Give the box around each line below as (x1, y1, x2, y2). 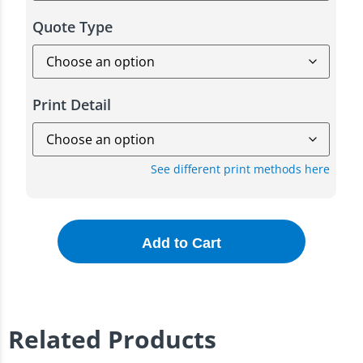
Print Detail (32, 95, 112, 115)
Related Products (8, 322, 216, 356)
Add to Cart (142, 234, 221, 251)
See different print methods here (151, 160, 331, 177)
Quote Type (32, 17, 113, 37)
